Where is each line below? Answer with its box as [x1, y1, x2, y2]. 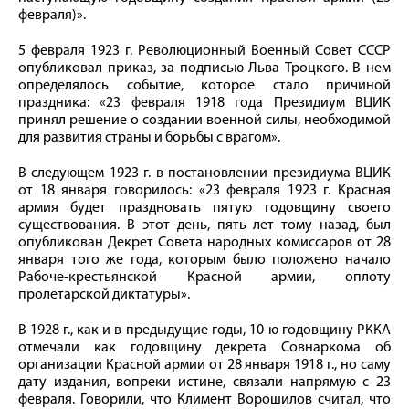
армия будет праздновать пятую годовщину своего [18, 201, 391, 216]
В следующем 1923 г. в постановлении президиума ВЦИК [18, 166, 391, 182]
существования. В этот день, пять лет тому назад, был [18, 218, 391, 234]
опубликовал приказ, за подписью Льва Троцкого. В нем [18, 61, 391, 77]
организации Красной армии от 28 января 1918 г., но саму [18, 358, 391, 373]
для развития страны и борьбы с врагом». [18, 131, 280, 146]
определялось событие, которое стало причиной [18, 79, 391, 94]
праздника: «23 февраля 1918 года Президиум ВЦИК [18, 96, 391, 111]
